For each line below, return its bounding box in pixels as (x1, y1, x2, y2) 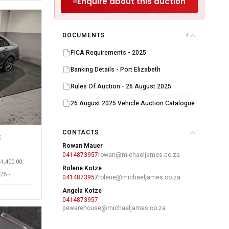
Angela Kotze (62, 186, 102, 195)
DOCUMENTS (62, 31, 105, 40)
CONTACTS (62, 128, 99, 137)
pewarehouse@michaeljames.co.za (62, 203, 166, 213)
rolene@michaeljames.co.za (98, 173, 180, 182)
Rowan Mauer (62, 141, 103, 150)
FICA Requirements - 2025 (71, 48, 146, 57)
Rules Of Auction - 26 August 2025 (71, 82, 171, 91)
